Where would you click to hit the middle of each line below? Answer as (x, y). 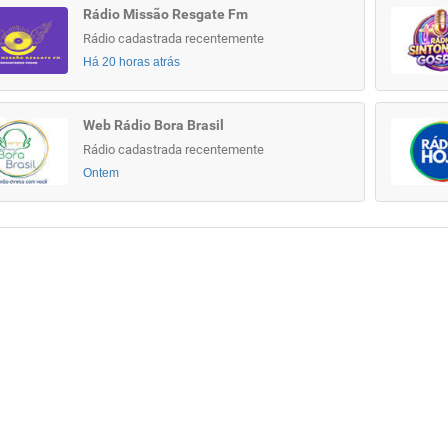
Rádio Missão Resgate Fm (165, 14)
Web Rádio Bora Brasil (153, 125)
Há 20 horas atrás (131, 62)
